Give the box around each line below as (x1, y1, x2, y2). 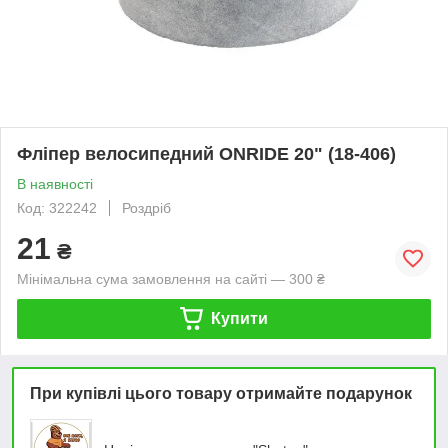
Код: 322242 (17, 199, 97, 216)
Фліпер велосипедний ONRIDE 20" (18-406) (17, 143, 396, 164)
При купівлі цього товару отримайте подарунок (30, 384, 412, 402)
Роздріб (122, 199, 171, 216)
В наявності (17, 175, 93, 192)
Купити (210, 309, 268, 327)
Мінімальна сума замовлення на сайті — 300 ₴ (17, 270, 325, 287)
